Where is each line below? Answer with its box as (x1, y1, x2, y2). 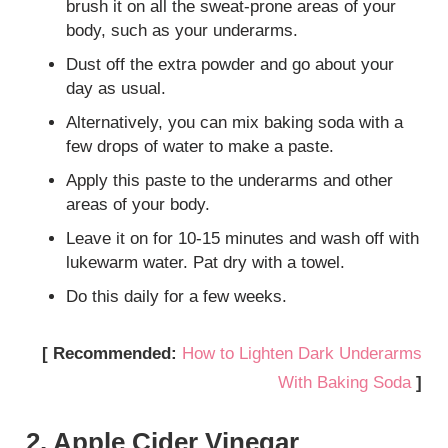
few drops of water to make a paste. (66, 136, 335, 156)
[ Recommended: (41, 343, 182, 363)
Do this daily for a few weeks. (66, 286, 288, 306)
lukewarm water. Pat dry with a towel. (66, 252, 346, 272)
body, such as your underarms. (66, 20, 299, 40)
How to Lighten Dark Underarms (181, 343, 422, 363)
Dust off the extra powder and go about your (66, 54, 395, 74)
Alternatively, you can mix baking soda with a (66, 112, 404, 132)
